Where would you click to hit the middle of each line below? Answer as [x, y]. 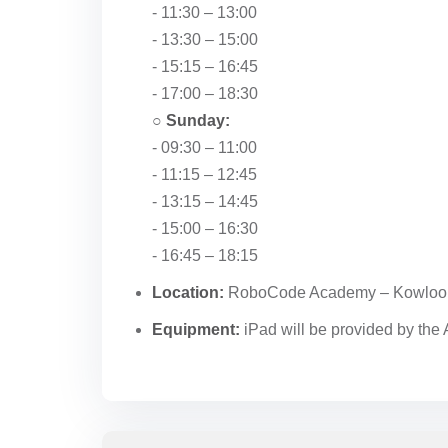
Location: [188, 292]
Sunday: [198, 120]
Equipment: [196, 329]
